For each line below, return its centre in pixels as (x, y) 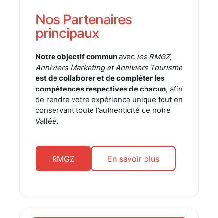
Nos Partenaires (84, 20)
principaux (67, 33)
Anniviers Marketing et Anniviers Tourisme (109, 68)
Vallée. (47, 121)
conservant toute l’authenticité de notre (103, 110)
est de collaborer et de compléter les (100, 78)
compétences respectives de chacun (101, 89)
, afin (174, 89)
